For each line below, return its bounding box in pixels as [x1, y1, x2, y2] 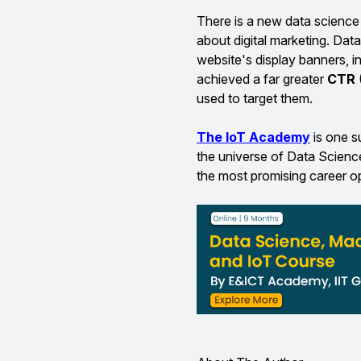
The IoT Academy [197, 129, 310, 145]
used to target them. [197, 90, 313, 106]
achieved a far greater [197, 71, 327, 87]
